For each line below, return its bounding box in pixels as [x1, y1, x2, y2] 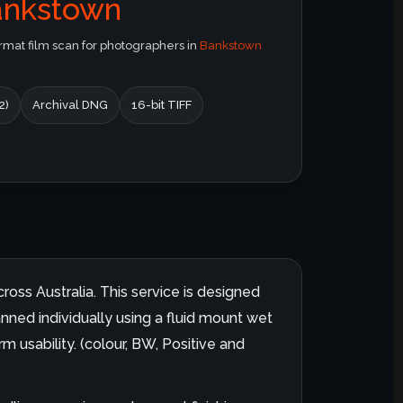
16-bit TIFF [131, 97, 192, 112]
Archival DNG [32, 97, 108, 112]
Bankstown [200, 38, 262, 52]
